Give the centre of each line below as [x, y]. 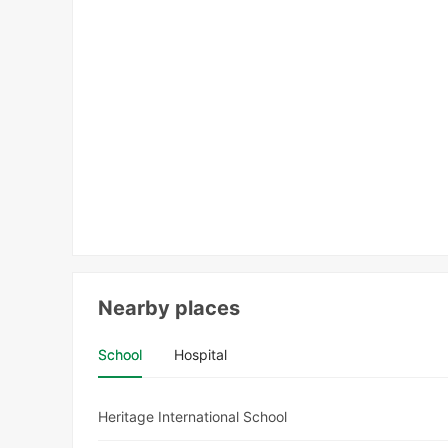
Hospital [201, 355]
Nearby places [169, 308]
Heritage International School [193, 417]
